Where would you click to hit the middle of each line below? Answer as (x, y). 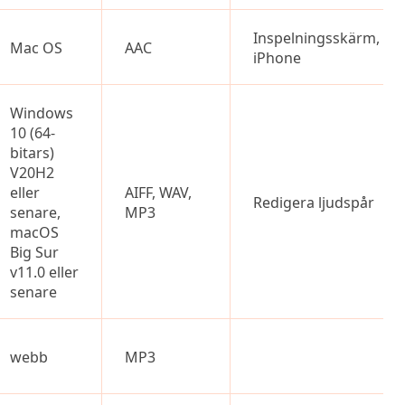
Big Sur (34, 252)
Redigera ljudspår (314, 202)
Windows (42, 113)
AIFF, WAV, (158, 193)
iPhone (277, 58)
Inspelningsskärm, (316, 38)
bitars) (32, 153)
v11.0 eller (44, 272)
